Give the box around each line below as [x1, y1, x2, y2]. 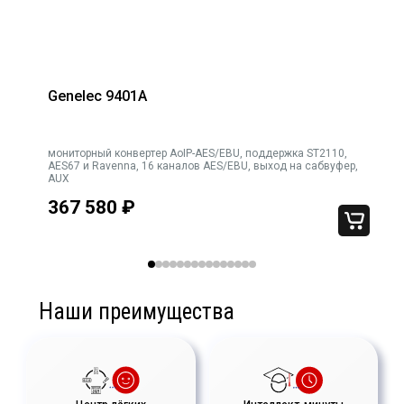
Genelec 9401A [47, 87, 147, 106]
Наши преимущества [39, 298, 235, 325]
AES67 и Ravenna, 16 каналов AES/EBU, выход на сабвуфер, [47, 160, 358, 173]
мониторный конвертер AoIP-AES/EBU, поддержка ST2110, [47, 147, 347, 161]
